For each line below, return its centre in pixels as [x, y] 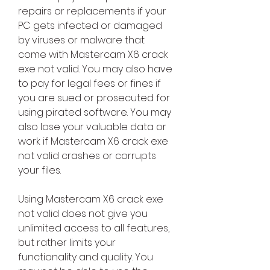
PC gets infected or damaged [90, 26]
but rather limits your [67, 243]
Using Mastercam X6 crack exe [91, 199]
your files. [39, 171]
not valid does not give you [83, 214]
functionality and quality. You [86, 257]
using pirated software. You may [95, 113]
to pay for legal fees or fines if [89, 84]
